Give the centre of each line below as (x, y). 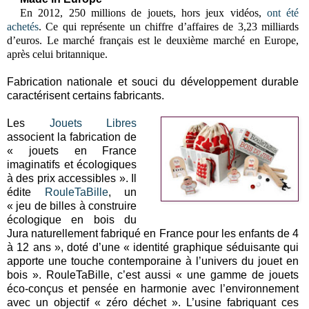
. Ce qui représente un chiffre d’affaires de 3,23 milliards (169, 26)
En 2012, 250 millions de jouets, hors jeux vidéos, (143, 12)
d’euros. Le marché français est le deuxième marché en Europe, (153, 40)
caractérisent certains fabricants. (86, 95)
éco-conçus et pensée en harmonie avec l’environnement (153, 288)
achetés (23, 26)
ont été (283, 12)
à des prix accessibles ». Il (72, 178)
